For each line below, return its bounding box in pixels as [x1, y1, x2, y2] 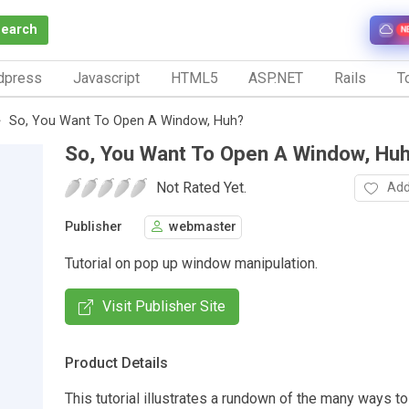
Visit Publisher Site [102, 297, 225, 315]
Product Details [65, 353, 168, 372]
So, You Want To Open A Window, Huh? [9, 112, 244, 129]
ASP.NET [248, 68, 304, 87]
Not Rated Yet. [156, 178, 246, 196]
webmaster [169, 219, 236, 236]
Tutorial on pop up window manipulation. [65, 254, 318, 272]
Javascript [72, 68, 140, 87]
